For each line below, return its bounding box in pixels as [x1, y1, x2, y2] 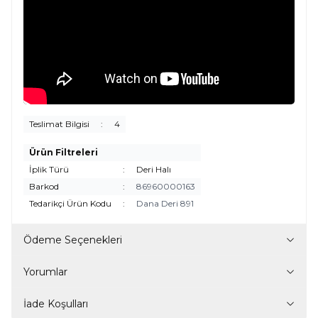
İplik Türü [29, 163, 69, 175]
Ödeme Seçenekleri [23, 233, 122, 246]
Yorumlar [23, 265, 67, 278]
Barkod [29, 180, 59, 192]
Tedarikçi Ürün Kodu [29, 197, 111, 209]
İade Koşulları [23, 297, 88, 310]
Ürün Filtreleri [29, 146, 98, 158]
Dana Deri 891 [136, 197, 194, 209]
